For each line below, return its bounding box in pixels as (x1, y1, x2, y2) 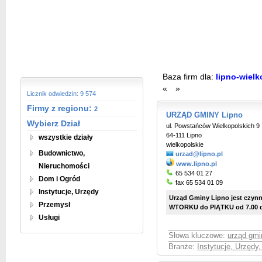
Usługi (39, 213, 60, 222)
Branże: (168, 243, 197, 251)
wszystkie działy (39, 133, 93, 142)
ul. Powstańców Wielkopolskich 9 (166, 122, 260, 129)
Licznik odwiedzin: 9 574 (27, 90, 96, 97)
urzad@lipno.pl (175, 150, 223, 157)
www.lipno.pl (176, 160, 217, 167)
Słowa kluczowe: (168, 232, 227, 240)
